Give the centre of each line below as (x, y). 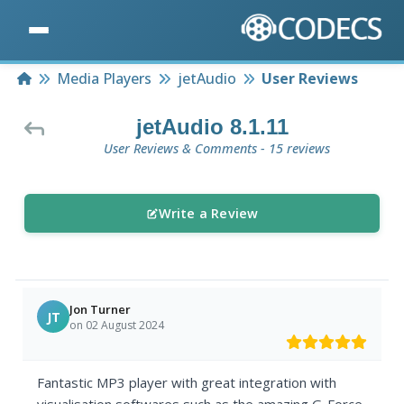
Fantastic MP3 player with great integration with (187, 383)
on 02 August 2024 (117, 325)
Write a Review (208, 214)
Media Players (105, 79)
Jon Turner (101, 309)
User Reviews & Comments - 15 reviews (216, 149)
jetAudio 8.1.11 (212, 127)
